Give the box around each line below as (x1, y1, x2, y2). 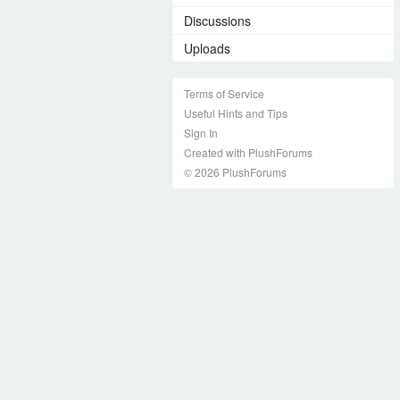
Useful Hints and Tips (184, 104, 287, 121)
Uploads (184, 38, 230, 57)
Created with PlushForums (184, 144, 312, 160)
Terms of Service (184, 85, 264, 101)
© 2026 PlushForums (184, 163, 287, 179)
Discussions (184, 11, 251, 29)
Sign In (184, 124, 218, 140)
